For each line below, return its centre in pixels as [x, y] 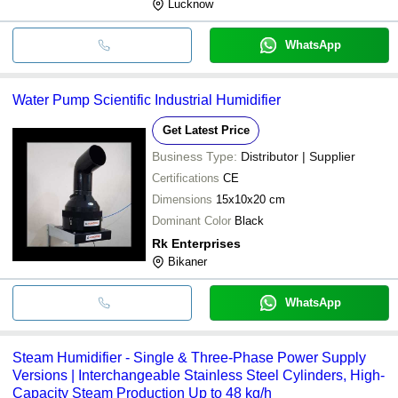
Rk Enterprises [196, 243]
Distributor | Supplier [298, 156]
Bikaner [187, 261]
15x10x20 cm [251, 199]
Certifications [186, 178]
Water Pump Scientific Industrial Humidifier [147, 99]
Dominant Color [191, 220]
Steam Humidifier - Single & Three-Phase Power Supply [189, 357]
